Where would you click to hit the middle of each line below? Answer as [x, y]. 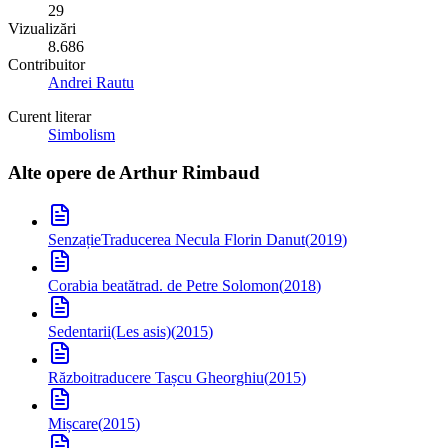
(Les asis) [141, 332]
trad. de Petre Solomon [207, 286]
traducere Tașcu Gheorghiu [178, 378]
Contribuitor [46, 64]
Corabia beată [91, 286]
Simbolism [81, 134]
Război [70, 378]
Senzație [74, 240]
